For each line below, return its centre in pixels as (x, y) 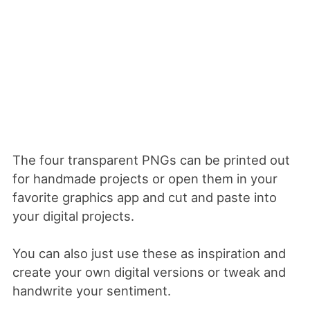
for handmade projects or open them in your (145, 178)
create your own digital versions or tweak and (149, 272)
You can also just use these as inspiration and (149, 254)
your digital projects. (73, 216)
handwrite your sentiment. (91, 291)
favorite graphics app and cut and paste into (144, 197)
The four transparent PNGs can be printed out (151, 159)
